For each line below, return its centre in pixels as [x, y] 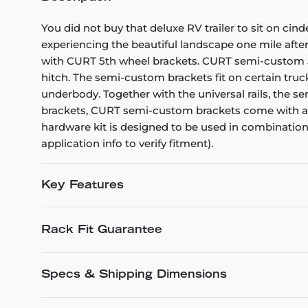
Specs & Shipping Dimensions [134, 275]
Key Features [82, 186]
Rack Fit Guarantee [102, 230]
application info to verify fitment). [127, 143]
